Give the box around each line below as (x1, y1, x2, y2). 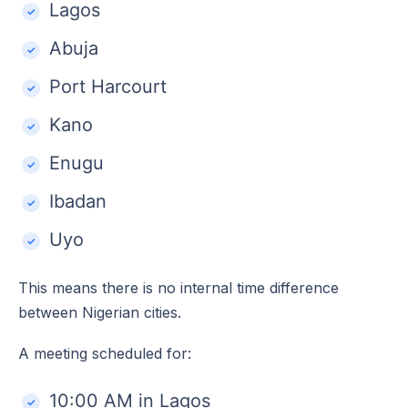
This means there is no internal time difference (18, 278, 339, 297)
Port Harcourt (49, 75, 167, 97)
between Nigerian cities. (18, 302, 181, 321)
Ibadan (49, 189, 107, 212)
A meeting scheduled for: (18, 343, 191, 362)
